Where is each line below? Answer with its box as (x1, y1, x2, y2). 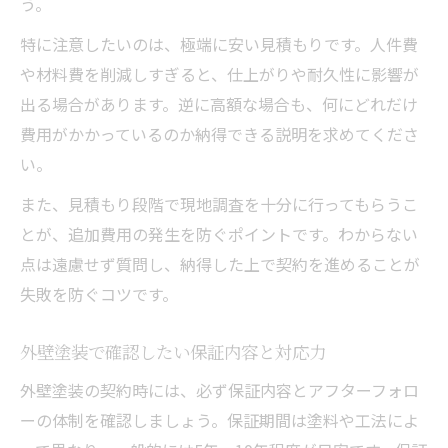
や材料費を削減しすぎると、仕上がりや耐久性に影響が (20, 61, 419, 86)
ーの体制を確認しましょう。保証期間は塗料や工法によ (20, 407, 419, 432)
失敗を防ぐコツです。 (20, 281, 178, 306)
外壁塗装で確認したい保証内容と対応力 (20, 338, 326, 364)
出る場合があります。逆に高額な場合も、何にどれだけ (20, 91, 418, 116)
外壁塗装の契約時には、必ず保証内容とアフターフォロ (20, 377, 419, 402)
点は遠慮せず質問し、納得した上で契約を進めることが (20, 251, 420, 276)
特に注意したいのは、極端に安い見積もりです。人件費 (20, 31, 418, 56)
